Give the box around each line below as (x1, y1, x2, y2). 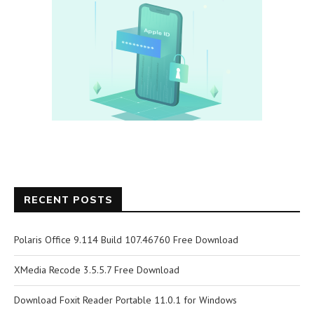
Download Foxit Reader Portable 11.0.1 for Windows (14, 294, 237, 307)
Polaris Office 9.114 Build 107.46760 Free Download (14, 233, 238, 247)
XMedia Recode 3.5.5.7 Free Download (14, 264, 179, 277)
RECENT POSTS (24, 193, 113, 207)
